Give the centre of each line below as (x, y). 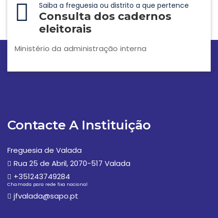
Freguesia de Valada (45, 150)
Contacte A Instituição (79, 125)
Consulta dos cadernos (105, 17)
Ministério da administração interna (81, 49)
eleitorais (65, 29)
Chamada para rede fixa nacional (48, 185)
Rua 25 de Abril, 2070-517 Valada (72, 163)
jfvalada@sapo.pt (46, 196)
